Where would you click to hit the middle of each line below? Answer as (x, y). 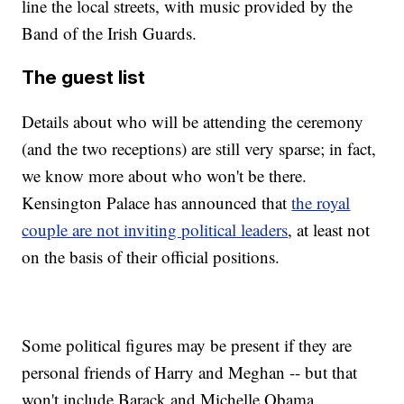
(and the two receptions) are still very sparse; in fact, (199, 149)
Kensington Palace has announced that (157, 203)
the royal (321, 203)
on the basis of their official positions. (151, 257)
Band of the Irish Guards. (110, 33)
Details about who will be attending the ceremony (193, 122)
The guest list (84, 78)
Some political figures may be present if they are (187, 345)
